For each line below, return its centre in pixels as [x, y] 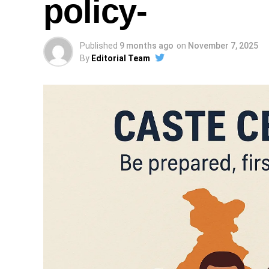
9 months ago [147, 46]
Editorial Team [121, 58]
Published [99, 46]
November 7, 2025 [223, 46]
